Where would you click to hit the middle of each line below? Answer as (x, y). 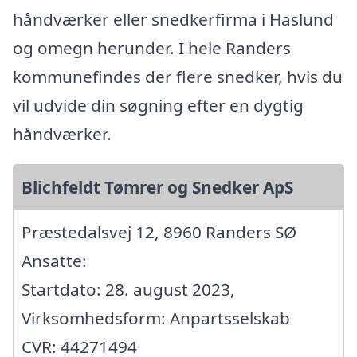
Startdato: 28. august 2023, (128, 290)
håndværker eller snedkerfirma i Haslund (173, 20)
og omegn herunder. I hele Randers (152, 48)
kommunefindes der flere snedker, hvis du (178, 77)
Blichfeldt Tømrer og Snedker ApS (157, 188)
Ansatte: (54, 261)
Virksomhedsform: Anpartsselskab (156, 318)
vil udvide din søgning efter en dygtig (158, 106)
